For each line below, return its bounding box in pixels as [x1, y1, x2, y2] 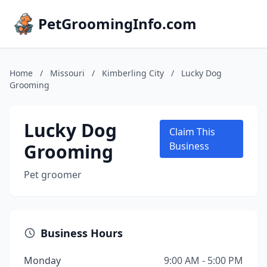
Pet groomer [24, 168, 82, 181]
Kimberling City [102, 67, 164, 79]
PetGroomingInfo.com [38, 14, 197, 33]
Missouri [50, 67, 85, 79]
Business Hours [41, 226, 123, 240]
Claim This [169, 125, 216, 138]
